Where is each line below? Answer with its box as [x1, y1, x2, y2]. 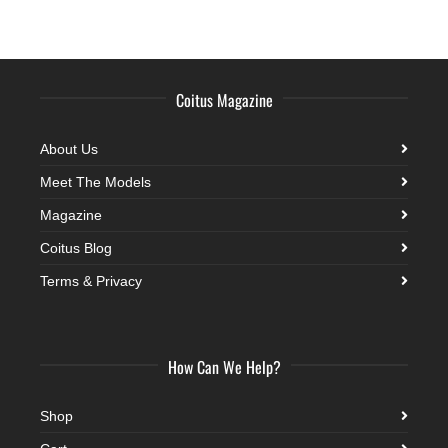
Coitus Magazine [175, 87, 273, 112]
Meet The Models [40, 173, 151, 190]
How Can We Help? [167, 354, 281, 379]
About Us [40, 140, 98, 157]
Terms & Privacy [40, 272, 142, 289]
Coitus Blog [40, 239, 112, 256]
